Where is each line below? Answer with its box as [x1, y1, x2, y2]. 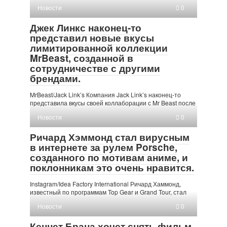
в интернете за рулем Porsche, [30, 140, 177, 154]
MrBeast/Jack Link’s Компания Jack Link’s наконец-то [30, 90, 181, 99]
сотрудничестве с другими [30, 61, 160, 75]
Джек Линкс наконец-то [30, 20, 141, 34]
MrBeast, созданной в [30, 51, 133, 65]
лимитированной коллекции [30, 41, 168, 55]
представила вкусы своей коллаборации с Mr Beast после [30, 98, 196, 107]
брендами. [30, 71, 81, 85]
